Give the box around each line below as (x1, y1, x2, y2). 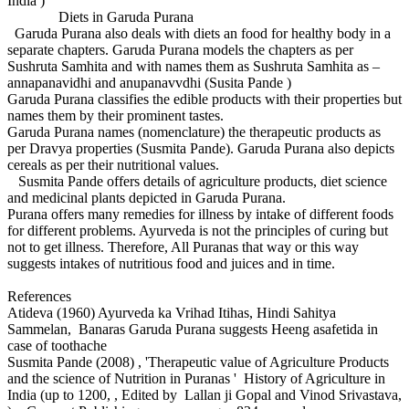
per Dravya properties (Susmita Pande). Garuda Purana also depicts (7, 140, 394, 156)
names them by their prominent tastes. (7, 107, 224, 123)
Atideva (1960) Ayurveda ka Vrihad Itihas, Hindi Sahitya (7, 304, 336, 320)
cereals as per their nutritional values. (7, 156, 223, 173)
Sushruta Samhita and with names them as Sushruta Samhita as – (7, 58, 380, 74)
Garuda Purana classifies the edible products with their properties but (7, 90, 402, 107)
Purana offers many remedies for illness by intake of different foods (7, 205, 393, 222)
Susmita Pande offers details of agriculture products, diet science (7, 173, 387, 189)
